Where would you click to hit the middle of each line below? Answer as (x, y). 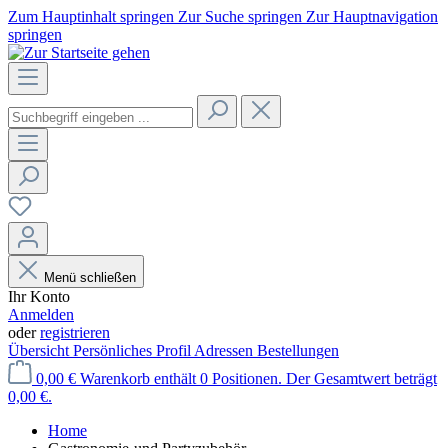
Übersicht (40, 350)
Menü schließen (90, 277)
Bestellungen (298, 350)
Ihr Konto (39, 296)
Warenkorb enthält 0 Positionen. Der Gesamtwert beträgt (258, 378)
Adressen (225, 350)
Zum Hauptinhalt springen (93, 16)
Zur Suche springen (242, 16)
